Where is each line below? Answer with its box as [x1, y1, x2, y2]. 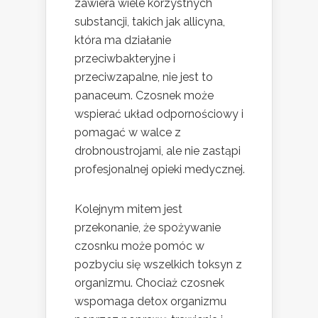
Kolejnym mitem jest [75, 202, 182, 216]
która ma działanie [75, 33, 171, 48]
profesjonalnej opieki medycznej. [75, 163, 245, 177]
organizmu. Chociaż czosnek [75, 276, 224, 290]
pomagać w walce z [75, 126, 181, 140]
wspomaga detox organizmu [75, 295, 226, 309]
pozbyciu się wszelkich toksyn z [75, 258, 242, 272]
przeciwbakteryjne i [75, 52, 175, 66]
